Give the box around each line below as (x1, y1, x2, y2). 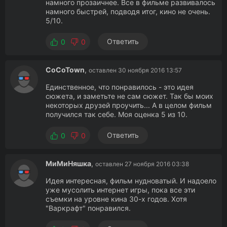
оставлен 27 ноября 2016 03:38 (95, 160, 189, 168)
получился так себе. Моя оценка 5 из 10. (46, 110, 187, 119)
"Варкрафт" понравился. (46, 204, 131, 212)
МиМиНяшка (46, 159, 91, 168)
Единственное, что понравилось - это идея (46, 83, 194, 91)
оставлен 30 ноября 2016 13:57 (89, 66, 182, 74)
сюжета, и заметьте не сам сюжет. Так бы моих (46, 92, 213, 100)
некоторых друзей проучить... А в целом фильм (46, 101, 212, 109)
